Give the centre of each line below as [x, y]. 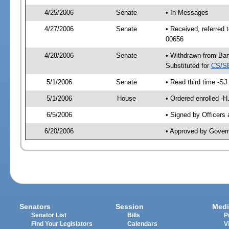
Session [130, 207]
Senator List [49, 215]
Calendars [143, 224]
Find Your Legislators [62, 224]
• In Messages [187, 12]
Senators [35, 207]
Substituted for [188, 65]
